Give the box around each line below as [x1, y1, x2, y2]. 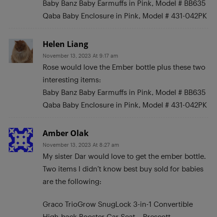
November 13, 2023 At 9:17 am [43, 52, 118, 59]
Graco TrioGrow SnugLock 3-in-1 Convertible [43, 199, 193, 208]
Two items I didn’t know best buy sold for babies [43, 164, 203, 173]
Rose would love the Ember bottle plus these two [43, 62, 205, 71]
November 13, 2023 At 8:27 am [43, 141, 119, 148]
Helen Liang [43, 38, 88, 49]
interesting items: [43, 75, 101, 84]
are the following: [43, 176, 101, 186]
